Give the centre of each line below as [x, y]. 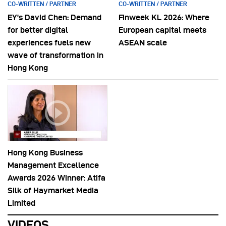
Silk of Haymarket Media [53, 190]
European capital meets [162, 30]
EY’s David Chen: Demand [54, 17]
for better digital [38, 30]
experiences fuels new [49, 42]
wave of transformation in [55, 55]
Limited [21, 203]
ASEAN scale [143, 42]
